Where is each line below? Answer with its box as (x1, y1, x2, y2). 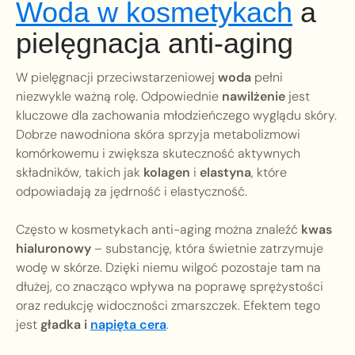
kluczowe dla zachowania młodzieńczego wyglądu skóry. (16, 107, 337, 124)
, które (251, 164, 287, 181)
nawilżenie (222, 88, 285, 105)
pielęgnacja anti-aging (16, 27, 293, 60)
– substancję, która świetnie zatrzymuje (91, 240, 323, 258)
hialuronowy (16, 240, 91, 258)
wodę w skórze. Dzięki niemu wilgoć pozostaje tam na (16, 259, 321, 277)
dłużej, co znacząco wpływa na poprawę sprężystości (16, 278, 323, 296)
